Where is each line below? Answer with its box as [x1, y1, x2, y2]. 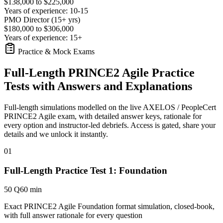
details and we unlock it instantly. [4, 129, 108, 138]
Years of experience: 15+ [4, 33, 82, 42]
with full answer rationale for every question [4, 211, 142, 220]
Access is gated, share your [129, 120, 216, 129]
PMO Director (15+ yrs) [4, 15, 80, 24]
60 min [20, 185, 42, 194]
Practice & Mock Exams [16, 47, 95, 56]
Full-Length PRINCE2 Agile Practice [4, 66, 195, 79]
